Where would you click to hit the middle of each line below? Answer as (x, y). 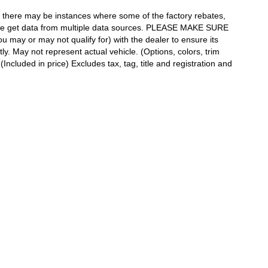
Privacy (209, 185)
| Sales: (88, 185)
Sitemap (240, 185)
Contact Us (172, 185)
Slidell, (29, 185)
